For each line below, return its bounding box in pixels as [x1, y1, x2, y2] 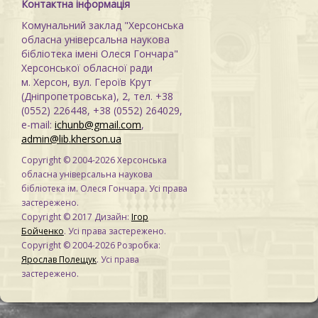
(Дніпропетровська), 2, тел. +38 [21, 89, 173, 103]
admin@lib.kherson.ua [21, 132, 121, 146]
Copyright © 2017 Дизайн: [21, 211, 131, 223]
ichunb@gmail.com [55, 118, 141, 131]
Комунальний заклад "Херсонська [21, 18, 184, 32]
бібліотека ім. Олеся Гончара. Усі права [21, 182, 187, 194]
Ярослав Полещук [21, 253, 97, 265]
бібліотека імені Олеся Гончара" [21, 47, 178, 60]
